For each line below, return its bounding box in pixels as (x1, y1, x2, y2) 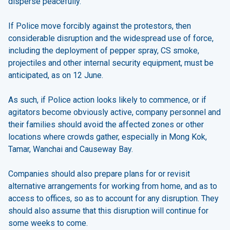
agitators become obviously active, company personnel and (8, 107, 221, 117)
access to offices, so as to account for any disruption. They (8, 193, 219, 203)
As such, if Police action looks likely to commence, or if (8, 94, 206, 105)
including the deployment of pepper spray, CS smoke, (8, 45, 199, 55)
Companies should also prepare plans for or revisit (8, 168, 190, 179)
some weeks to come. (8, 218, 88, 228)
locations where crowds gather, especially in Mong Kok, (8, 131, 207, 142)
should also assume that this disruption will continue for (8, 205, 208, 216)
